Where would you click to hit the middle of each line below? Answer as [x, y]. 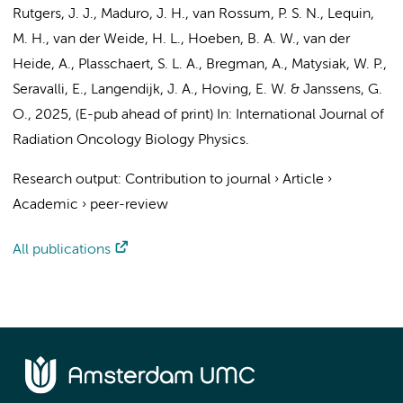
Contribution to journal [198, 180]
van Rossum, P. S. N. [256, 14]
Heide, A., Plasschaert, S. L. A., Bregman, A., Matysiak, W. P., [200, 65]
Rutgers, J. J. [53, 14]
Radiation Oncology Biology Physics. [131, 140]
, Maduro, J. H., [143, 14]
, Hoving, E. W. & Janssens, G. [288, 90]
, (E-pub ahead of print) [143, 115]
